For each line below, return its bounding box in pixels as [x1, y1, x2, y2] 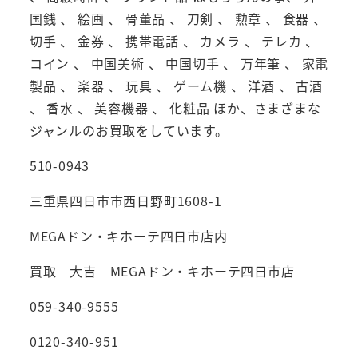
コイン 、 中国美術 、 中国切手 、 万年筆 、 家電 [29, 54, 329, 74]
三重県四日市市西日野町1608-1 [29, 191, 222, 211]
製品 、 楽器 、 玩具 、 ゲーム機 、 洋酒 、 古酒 [29, 76, 323, 96]
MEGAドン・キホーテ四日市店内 [29, 226, 228, 246]
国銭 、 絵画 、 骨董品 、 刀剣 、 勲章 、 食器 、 [29, 9, 327, 29]
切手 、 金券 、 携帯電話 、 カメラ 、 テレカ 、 [29, 31, 320, 51]
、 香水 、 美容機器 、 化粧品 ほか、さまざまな [29, 98, 321, 118]
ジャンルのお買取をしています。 [29, 121, 229, 141]
